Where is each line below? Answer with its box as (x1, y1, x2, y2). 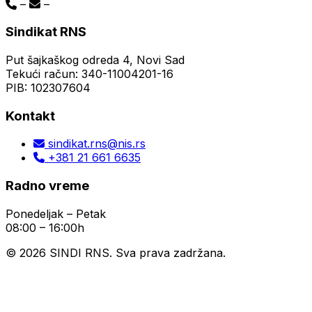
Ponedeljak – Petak (6, 206, 106, 221)
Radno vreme (6, 178, 89, 194)
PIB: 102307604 (6, 80, 91, 95)
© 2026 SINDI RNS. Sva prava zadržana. (6, 245, 226, 260)
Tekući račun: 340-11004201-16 (6, 66, 173, 81)
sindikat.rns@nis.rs (45, 136, 146, 151)
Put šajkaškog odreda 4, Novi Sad (6, 52, 185, 67)
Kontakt (6, 107, 55, 124)
